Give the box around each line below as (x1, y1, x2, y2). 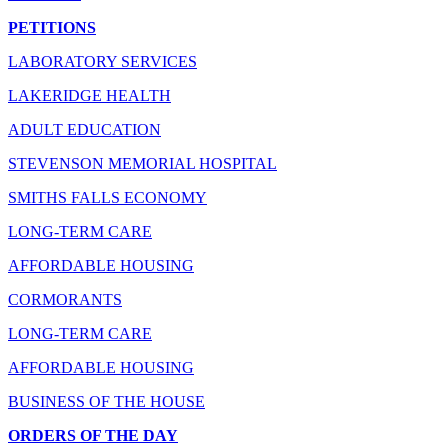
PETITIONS (8, 18, 96, 36)
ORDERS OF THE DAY (8, 426, 178, 444)
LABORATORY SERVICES (8, 52, 197, 70)
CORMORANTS (8, 290, 122, 308)
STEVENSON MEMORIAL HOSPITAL (8, 154, 277, 172)
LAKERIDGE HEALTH (8, 86, 171, 104)
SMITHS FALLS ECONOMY (8, 188, 207, 206)
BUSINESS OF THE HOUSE (8, 392, 205, 410)
